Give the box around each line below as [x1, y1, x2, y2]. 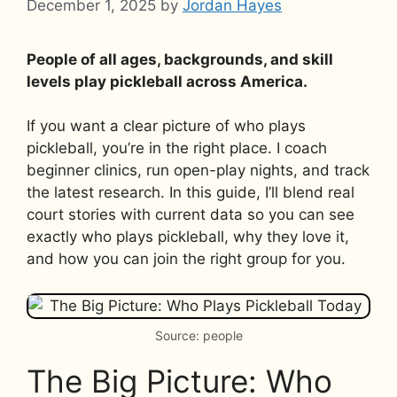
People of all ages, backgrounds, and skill [27, 50, 333, 68]
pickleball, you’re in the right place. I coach [27, 139, 327, 157]
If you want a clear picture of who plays [27, 117, 306, 135]
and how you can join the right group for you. [27, 250, 346, 268]
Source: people [154, 327, 243, 343]
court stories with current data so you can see [27, 206, 354, 223]
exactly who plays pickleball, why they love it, [27, 228, 349, 245]
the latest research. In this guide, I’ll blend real [27, 183, 354, 201]
